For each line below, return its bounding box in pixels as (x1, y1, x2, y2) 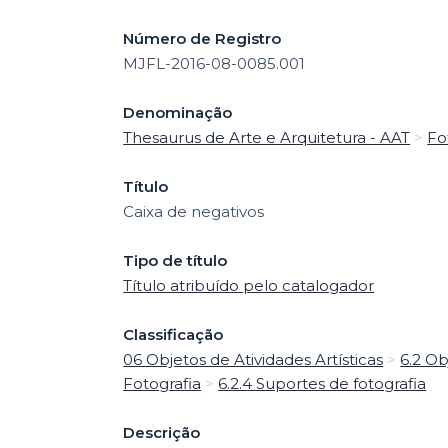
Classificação (123, 324, 224, 344)
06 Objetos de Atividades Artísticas (123, 349, 384, 369)
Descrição (123, 422, 201, 442)
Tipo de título (123, 250, 228, 270)
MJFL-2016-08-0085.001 (123, 53, 306, 73)
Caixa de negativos (123, 201, 265, 221)
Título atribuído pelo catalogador (123, 275, 375, 295)
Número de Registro (123, 28, 282, 48)
